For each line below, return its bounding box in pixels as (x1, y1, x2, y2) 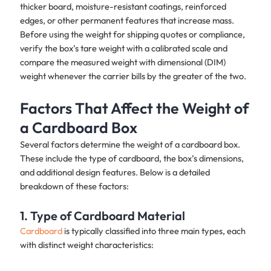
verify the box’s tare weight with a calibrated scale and (19, 42, 227, 54)
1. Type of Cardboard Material (19, 208, 185, 224)
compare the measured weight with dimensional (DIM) (19, 56, 226, 68)
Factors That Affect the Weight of (19, 98, 249, 118)
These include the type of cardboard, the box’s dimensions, (19, 152, 244, 164)
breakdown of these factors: (19, 180, 129, 192)
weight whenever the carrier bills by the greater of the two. (19, 70, 246, 82)
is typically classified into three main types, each (62, 225, 246, 237)
